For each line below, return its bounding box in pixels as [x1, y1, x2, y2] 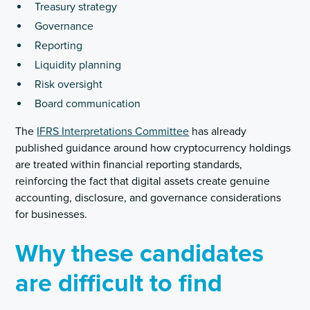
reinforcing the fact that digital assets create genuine [15, 174, 271, 188]
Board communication [35, 97, 141, 111]
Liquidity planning [35, 58, 122, 72]
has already [189, 125, 247, 138]
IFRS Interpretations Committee [37, 125, 190, 138]
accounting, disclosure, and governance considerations [15, 191, 282, 205]
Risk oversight [35, 77, 103, 91]
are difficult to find [15, 268, 223, 299]
